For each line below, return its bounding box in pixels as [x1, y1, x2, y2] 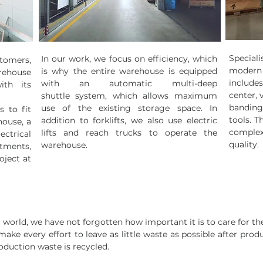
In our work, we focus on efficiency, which [41, 53, 217, 64]
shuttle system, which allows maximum [41, 90, 217, 101]
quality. [228, 139, 259, 150]
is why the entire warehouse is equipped [41, 66, 217, 76]
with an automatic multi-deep [41, 78, 217, 89]
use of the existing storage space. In [41, 103, 217, 113]
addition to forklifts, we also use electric [41, 115, 217, 126]
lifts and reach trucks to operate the [41, 127, 217, 138]
